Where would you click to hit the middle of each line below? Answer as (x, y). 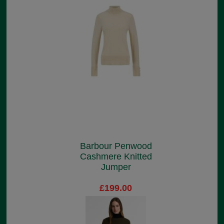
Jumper (116, 167)
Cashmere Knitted (116, 157)
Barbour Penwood (116, 146)
